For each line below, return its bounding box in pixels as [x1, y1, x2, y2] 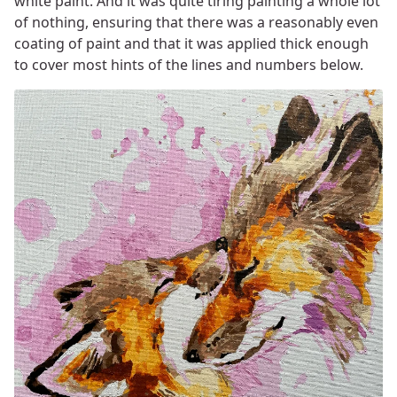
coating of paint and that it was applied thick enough [14, 34, 369, 54]
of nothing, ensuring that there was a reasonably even [14, 12, 378, 33]
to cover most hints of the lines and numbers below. [14, 55, 363, 75]
